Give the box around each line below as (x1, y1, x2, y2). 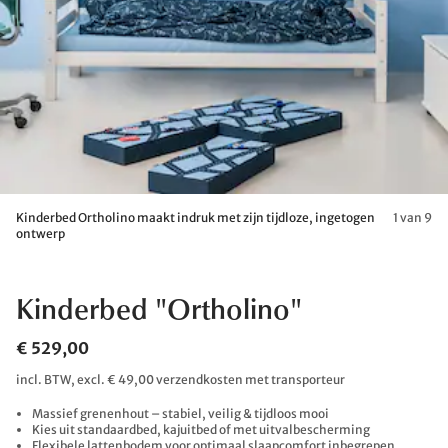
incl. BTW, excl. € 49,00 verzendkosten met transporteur (16, 372, 345, 387)
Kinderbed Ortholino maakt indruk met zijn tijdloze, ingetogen (16, 210, 375, 225)
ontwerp (16, 226, 65, 241)
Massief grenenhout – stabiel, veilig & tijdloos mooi (32, 406, 329, 421)
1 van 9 (393, 210, 432, 225)
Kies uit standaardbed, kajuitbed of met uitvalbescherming (32, 422, 370, 437)
